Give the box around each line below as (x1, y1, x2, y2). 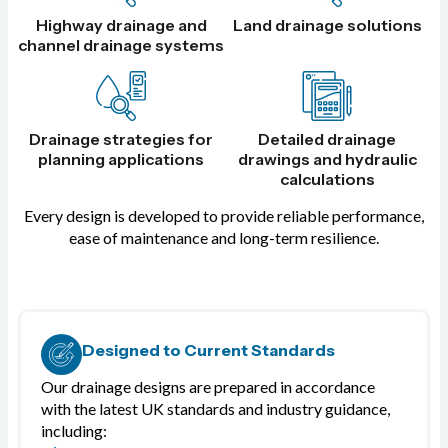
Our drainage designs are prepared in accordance (41, 377, 375, 397)
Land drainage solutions (232, 15, 422, 36)
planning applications (38, 149, 204, 170)
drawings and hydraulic (237, 149, 417, 170)
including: (41, 421, 107, 441)
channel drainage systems (18, 35, 224, 56)
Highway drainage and (35, 15, 207, 36)
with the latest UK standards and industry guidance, (41, 399, 390, 419)
